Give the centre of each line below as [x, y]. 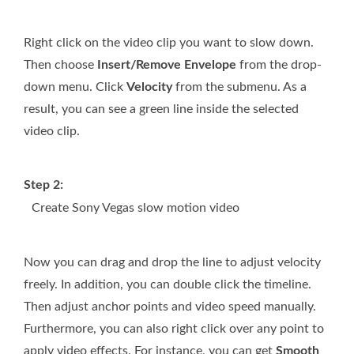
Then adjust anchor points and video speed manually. [170, 306]
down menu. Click [75, 87]
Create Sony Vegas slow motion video [136, 207]
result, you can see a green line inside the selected [161, 109]
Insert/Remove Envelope [167, 64]
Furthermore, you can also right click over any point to [174, 328]
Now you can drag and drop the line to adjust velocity [172, 262]
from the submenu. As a [239, 87]
